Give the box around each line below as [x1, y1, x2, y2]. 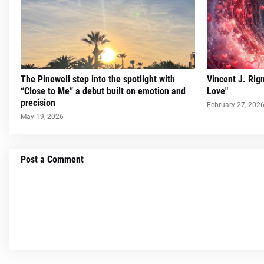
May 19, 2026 [21, 113, 64, 121]
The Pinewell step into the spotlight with [21, 74, 175, 85]
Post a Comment [21, 154, 84, 166]
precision [21, 97, 55, 109]
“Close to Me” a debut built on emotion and [21, 85, 186, 97]
